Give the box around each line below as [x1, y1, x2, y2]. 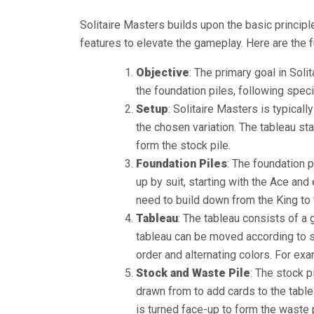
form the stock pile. [136, 139, 231, 152]
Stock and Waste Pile [136, 266, 250, 280]
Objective [136, 66, 189, 79]
